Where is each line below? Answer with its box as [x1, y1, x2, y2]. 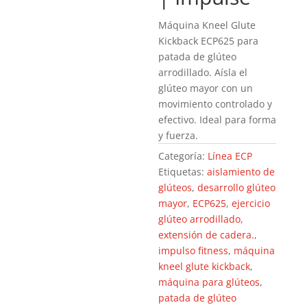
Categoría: [158, 149, 208, 162]
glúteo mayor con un [158, 82, 254, 95]
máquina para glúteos [158, 275, 260, 288]
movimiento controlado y [158, 97, 273, 110]
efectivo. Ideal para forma [158, 113, 277, 126]
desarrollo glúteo [197, 181, 276, 194]
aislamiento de [207, 165, 275, 178]
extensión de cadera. [158, 228, 255, 241]
